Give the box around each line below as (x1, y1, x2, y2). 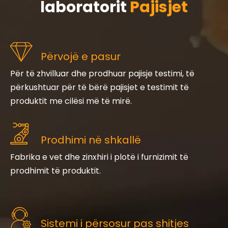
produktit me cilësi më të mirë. (10, 95, 132, 107)
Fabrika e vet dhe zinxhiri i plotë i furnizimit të (10, 151, 188, 163)
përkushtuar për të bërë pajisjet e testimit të (10, 81, 189, 93)
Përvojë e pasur (41, 49, 121, 64)
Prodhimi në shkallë (41, 132, 141, 147)
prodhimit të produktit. (10, 164, 101, 177)
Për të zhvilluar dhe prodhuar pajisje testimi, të (10, 67, 194, 79)
